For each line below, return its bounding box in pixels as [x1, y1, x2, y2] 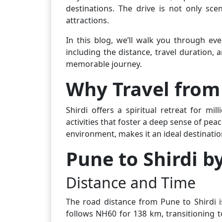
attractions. [66, 14, 109, 26]
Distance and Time [66, 172, 196, 193]
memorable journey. [66, 58, 142, 69]
